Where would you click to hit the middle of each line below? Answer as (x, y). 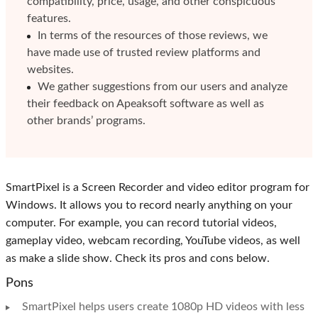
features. (49, 19)
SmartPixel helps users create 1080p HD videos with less (163, 307)
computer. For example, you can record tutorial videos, (141, 223)
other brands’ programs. (86, 121)
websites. (50, 70)
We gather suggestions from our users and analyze (163, 87)
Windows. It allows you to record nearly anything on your (149, 205)
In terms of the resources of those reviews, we (153, 36)
